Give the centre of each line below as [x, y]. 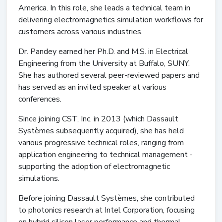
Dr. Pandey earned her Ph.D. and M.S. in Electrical [103, 51]
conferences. [40, 99]
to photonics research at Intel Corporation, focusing [107, 210]
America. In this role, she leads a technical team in [104, 8]
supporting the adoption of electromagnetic [94, 166]
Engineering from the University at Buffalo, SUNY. [104, 63]
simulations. [39, 178]
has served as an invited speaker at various [92, 87]
